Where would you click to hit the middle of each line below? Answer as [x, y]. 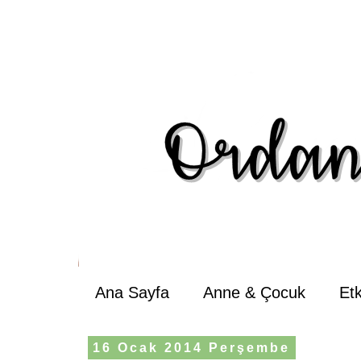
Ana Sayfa [132, 293]
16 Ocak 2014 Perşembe [192, 348]
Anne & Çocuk [254, 293]
